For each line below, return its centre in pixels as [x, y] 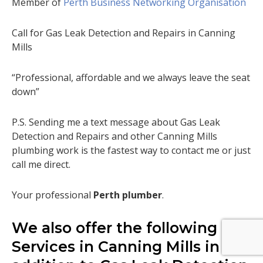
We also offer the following [114, 227]
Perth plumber [128, 195]
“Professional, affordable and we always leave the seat [131, 77]
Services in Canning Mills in [116, 246]
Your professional [53, 195]
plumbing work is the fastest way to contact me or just [131, 150]
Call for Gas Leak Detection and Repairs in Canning [124, 33]
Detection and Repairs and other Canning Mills [114, 136]
